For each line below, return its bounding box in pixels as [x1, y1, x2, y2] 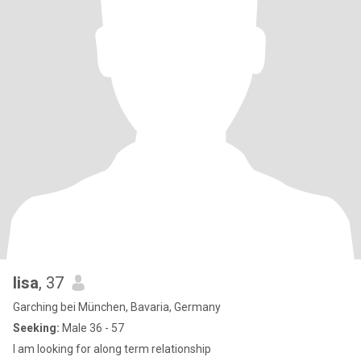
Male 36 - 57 [60, 322, 124, 334]
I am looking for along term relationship [13, 342, 211, 355]
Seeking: [13, 322, 60, 334]
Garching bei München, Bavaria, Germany [13, 301, 221, 313]
